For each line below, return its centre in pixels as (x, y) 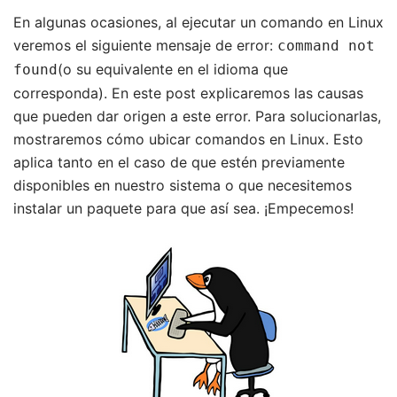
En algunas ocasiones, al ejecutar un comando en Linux (198, 22)
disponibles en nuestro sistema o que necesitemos (183, 185)
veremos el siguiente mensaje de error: (145, 45)
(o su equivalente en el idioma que (173, 69)
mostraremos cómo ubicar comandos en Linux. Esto (188, 139)
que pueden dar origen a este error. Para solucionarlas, (197, 116)
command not (326, 46)
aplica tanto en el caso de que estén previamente (179, 162)
